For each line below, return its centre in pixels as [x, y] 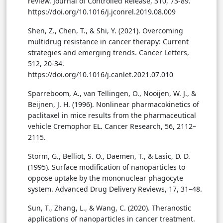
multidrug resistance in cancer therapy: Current [108, 42]
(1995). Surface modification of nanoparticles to [107, 167]
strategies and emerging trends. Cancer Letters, [109, 53]
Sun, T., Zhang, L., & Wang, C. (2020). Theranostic [110, 208]
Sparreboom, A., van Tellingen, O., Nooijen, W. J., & [112, 94]
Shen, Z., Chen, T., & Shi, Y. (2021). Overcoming [106, 31]
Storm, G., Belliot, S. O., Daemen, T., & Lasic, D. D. [109, 156]
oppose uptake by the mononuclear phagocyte [106, 178]
